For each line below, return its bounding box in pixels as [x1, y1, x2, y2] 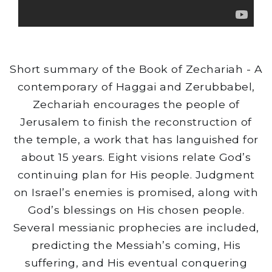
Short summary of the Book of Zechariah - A [10, 63, 262, 75]
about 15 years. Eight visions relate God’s [21, 151, 251, 163]
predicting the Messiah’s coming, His [32, 239, 240, 251]
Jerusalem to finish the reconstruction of [20, 115, 252, 128]
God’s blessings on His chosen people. [27, 203, 245, 216]
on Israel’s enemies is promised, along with [13, 186, 259, 199]
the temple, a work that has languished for [13, 133, 259, 146]
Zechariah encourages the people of [32, 98, 240, 110]
